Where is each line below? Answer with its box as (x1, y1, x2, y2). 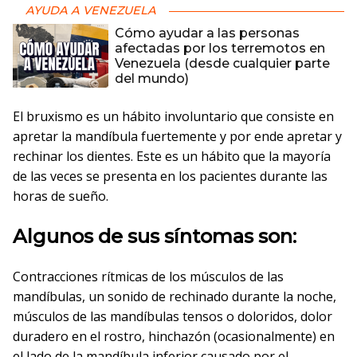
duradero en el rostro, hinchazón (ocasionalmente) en (13, 328, 335, 345)
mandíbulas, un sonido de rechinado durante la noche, (13, 288, 336, 305)
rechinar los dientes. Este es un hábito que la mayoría (13, 147, 331, 165)
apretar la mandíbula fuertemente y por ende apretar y (13, 127, 342, 145)
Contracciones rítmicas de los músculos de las (13, 268, 284, 285)
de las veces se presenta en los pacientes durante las (13, 167, 328, 185)
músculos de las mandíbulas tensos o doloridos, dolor (13, 308, 332, 325)
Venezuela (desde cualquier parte (115, 56, 330, 71)
